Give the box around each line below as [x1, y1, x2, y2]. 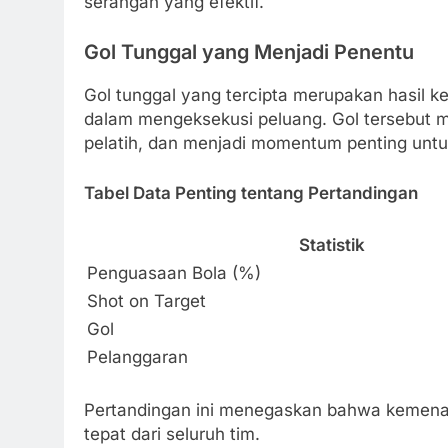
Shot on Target [87, 291, 206, 312]
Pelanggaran [87, 347, 188, 368]
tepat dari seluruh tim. [84, 423, 260, 444]
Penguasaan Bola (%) [87, 263, 261, 284]
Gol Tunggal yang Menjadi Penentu [84, 39, 414, 64]
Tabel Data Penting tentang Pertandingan [84, 182, 418, 203]
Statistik [299, 235, 365, 256]
